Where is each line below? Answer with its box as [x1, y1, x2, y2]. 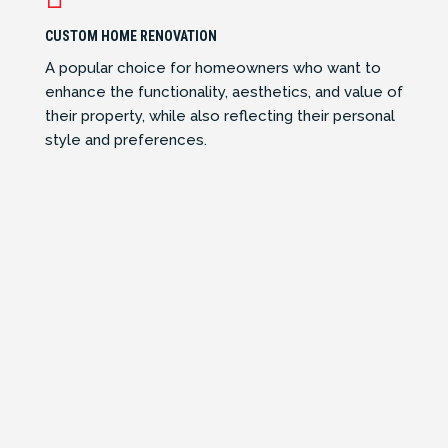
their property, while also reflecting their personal [44, 107, 395, 126]
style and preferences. [44, 131, 207, 150]
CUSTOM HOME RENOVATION [44, 28, 217, 45]
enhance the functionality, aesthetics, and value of [44, 83, 403, 102]
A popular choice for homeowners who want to [44, 59, 381, 78]
